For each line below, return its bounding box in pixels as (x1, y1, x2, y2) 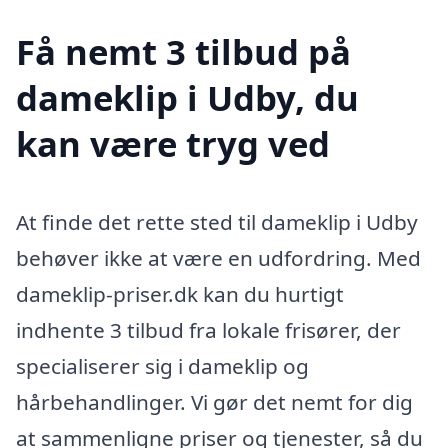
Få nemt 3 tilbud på (16, 28, 351, 76)
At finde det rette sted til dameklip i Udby (16, 208, 418, 237)
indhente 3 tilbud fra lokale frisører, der (16, 316, 401, 345)
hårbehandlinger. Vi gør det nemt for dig (16, 388, 413, 417)
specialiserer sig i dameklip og (16, 352, 309, 381)
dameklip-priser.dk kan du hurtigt (16, 280, 344, 309)
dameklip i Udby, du (16, 74, 359, 122)
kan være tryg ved (16, 120, 330, 168)
